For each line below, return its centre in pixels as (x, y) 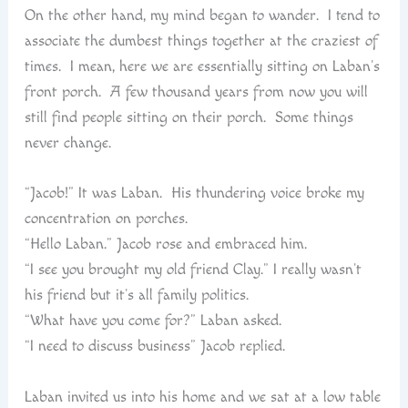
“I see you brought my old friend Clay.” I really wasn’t (193, 270)
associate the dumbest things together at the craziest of (201, 41)
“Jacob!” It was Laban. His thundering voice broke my (194, 194)
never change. (67, 143)
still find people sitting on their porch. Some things (189, 117)
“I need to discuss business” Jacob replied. (154, 347)
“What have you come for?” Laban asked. (153, 321)
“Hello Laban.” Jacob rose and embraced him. (165, 245)
